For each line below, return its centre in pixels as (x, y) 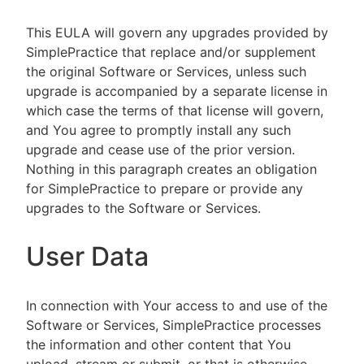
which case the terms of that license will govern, (175, 110)
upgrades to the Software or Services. (143, 208)
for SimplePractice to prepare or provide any (165, 188)
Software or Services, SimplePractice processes (173, 325)
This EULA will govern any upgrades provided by (177, 32)
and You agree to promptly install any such (158, 130)
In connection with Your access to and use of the (177, 305)
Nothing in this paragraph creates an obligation (171, 169)
